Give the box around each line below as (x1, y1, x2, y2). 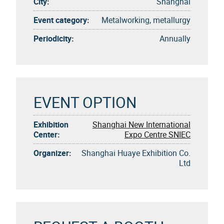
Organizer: (33, 147, 71, 158)
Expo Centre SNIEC (124, 128, 190, 140)
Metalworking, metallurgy (101, 14, 190, 25)
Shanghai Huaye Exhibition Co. (81, 147, 190, 158)
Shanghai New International (92, 118, 190, 130)
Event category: (33, 14, 89, 25)
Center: (33, 128, 60, 140)
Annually (159, 32, 190, 44)
